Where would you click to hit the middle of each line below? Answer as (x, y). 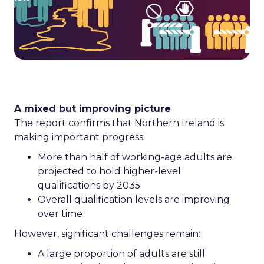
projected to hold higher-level (109, 171)
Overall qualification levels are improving (134, 199)
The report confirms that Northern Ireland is (119, 123)
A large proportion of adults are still (121, 254)
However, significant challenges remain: (107, 234)
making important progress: (80, 137)
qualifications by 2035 (89, 185)
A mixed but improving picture (93, 109)
